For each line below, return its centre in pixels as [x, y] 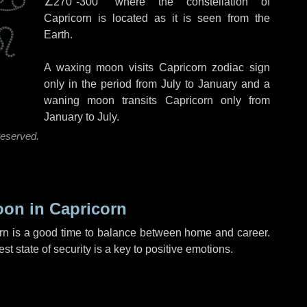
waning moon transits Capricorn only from [157, 100]
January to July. [82, 117]
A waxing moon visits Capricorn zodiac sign [157, 67]
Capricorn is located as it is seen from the [157, 18]
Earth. [58, 35]
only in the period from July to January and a [157, 84]
